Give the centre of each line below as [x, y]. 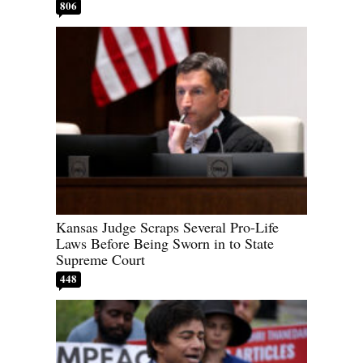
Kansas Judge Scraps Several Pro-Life [167, 227]
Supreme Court [100, 260]
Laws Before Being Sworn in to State [165, 243]
